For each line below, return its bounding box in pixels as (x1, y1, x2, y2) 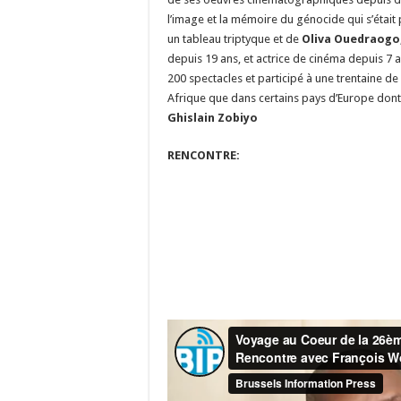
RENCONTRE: (167, 149, 240, 162)
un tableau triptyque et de (167, 32, 302, 46)
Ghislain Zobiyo (167, 111, 258, 124)
